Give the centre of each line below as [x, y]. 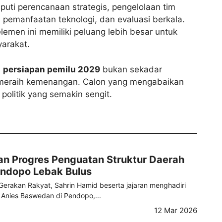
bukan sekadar [131, 69]
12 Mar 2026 [176, 211]
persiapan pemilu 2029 [52, 69]
